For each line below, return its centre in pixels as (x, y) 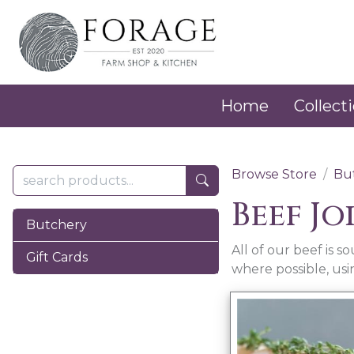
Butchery (56, 224)
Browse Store (274, 174)
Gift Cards (57, 257)
